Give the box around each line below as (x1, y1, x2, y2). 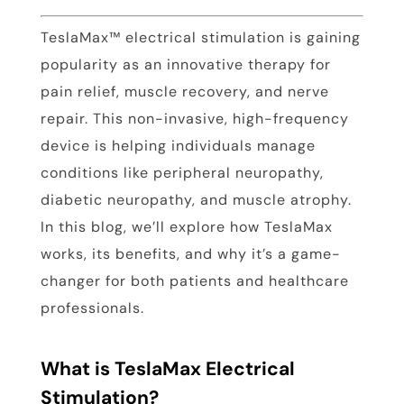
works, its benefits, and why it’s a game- (40, 244, 341, 264)
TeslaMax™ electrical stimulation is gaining (40, 28, 361, 48)
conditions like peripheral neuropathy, (40, 163, 324, 183)
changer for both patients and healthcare (40, 271, 349, 291)
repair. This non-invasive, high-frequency (40, 109, 349, 129)
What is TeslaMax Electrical (40, 356, 295, 382)
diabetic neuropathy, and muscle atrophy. (40, 190, 352, 210)
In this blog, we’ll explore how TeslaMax (40, 217, 333, 237)
